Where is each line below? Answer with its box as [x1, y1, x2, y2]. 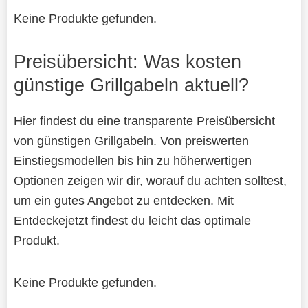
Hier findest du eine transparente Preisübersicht [13, 113, 275, 128]
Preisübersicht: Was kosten [13, 50, 241, 72]
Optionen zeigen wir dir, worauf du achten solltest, [13, 173, 287, 188]
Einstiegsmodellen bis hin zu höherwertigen [13, 153, 252, 168]
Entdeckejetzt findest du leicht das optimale [13, 212, 251, 228]
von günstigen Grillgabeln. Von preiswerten [13, 133, 249, 148]
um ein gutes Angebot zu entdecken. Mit [13, 192, 234, 208]
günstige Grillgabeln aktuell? [13, 74, 249, 96]
